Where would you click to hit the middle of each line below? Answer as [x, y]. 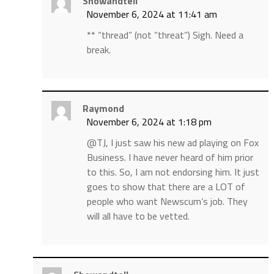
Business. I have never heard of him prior [170, 157]
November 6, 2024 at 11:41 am [151, 14]
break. [98, 50]
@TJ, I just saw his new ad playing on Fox [172, 143]
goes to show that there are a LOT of [166, 187]
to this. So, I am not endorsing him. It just [173, 172]
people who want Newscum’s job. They [167, 202]
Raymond [103, 109]
